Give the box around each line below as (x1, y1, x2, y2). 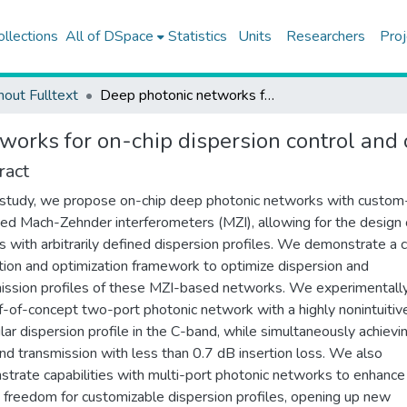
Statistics (167, 26, 227, 46)
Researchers (285, 26, 365, 46)
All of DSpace (65, 26, 154, 46)
